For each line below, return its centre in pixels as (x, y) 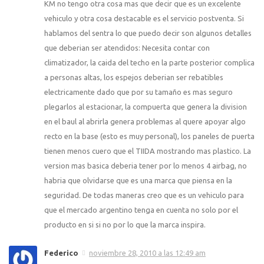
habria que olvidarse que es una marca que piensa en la (138, 181)
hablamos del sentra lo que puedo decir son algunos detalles (148, 33)
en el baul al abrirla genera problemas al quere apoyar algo (145, 122)
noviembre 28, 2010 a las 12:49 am (147, 253)
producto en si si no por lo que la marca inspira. (125, 225)
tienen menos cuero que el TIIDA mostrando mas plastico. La (148, 151)
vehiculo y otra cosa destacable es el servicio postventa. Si (144, 19)
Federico (61, 253)
